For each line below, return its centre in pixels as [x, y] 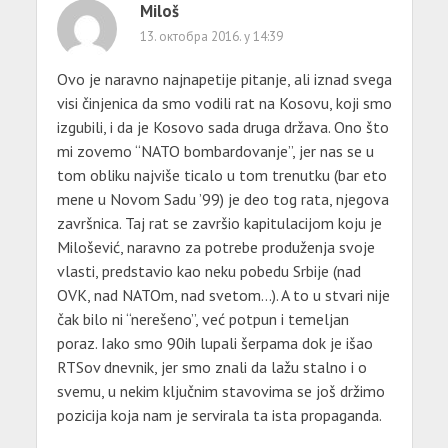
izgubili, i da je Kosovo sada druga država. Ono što [222, 126]
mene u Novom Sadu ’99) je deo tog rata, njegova [222, 198]
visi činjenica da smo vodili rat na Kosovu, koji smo [224, 102]
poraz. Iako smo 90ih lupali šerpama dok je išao [214, 342]
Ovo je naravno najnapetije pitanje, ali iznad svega [224, 78]
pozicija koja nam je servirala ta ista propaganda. [219, 414]
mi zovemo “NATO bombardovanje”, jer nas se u [215, 150]
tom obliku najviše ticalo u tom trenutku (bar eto [221, 174]
